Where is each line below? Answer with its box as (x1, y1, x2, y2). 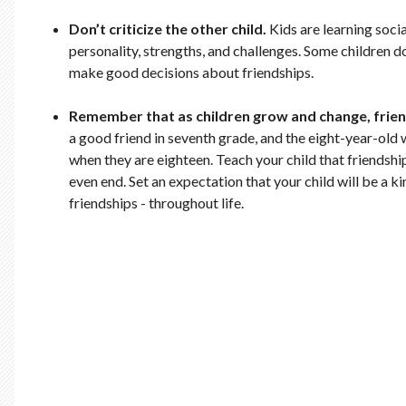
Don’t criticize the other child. (69, 20, 266, 38)
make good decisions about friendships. (69, 63, 314, 82)
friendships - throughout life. (69, 194, 244, 212)
